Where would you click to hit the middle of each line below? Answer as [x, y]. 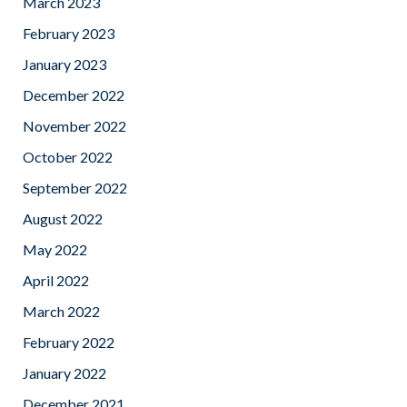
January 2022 [65, 373]
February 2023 [69, 34]
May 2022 [55, 250]
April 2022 [56, 281]
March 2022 [61, 312]
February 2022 [69, 342]
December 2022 [74, 95]
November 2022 [74, 126]
